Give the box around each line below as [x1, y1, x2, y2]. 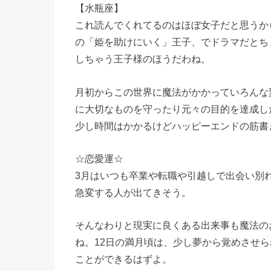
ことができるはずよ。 [75, 253, 172, 265]
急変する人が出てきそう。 [75, 186, 191, 198]
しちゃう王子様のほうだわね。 [75, 53, 211, 65]
